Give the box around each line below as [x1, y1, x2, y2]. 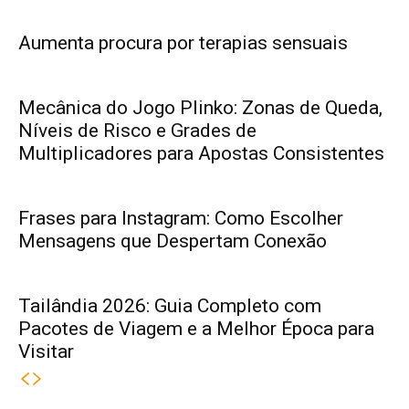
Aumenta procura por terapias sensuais [18, 31, 348, 54]
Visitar [18, 340, 74, 362]
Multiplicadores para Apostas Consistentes [18, 142, 384, 164]
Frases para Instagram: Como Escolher [18, 206, 343, 229]
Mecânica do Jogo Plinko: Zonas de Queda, [18, 96, 383, 119]
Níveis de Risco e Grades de [18, 119, 257, 142]
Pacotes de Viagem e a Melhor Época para [18, 317, 374, 340]
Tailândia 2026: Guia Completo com [18, 294, 321, 317]
